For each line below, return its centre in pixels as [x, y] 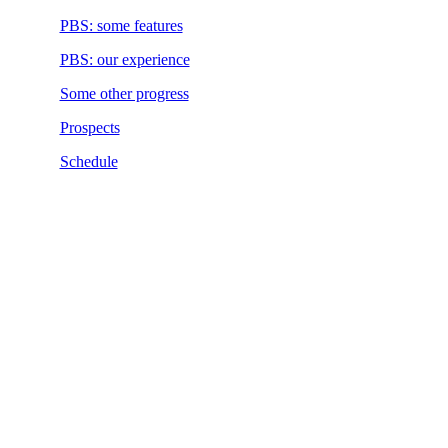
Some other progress [124, 94]
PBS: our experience [124, 60]
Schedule [88, 162]
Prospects [89, 128]
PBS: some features [121, 26]
